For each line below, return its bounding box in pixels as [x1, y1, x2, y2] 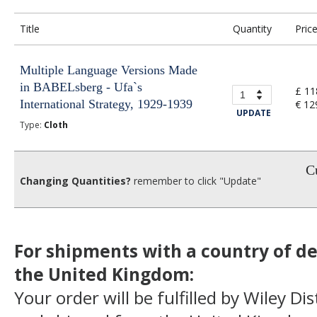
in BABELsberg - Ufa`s [20, 80, 142, 94]
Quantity [232, 22, 272, 35]
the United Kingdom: [14, 263, 194, 286]
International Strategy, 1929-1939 [20, 97, 192, 111]
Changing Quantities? [20, 174, 131, 188]
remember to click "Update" [131, 174, 261, 188]
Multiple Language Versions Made [20, 63, 197, 77]
